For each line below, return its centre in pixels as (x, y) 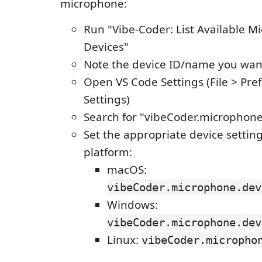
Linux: (124, 240)
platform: (108, 152)
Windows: (132, 205)
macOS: (127, 170)
